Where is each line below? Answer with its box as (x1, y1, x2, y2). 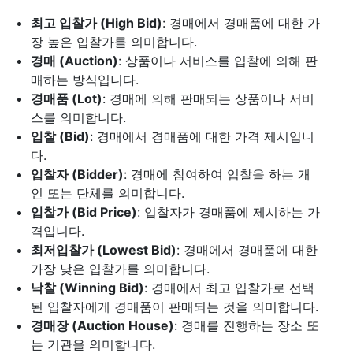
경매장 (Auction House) (31, 318, 174, 333)
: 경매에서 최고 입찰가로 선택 (144, 280, 314, 295)
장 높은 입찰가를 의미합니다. (31, 34, 197, 50)
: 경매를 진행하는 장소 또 (174, 318, 319, 333)
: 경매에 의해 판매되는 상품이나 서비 (102, 91, 314, 106)
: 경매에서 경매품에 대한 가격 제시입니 (90, 128, 314, 144)
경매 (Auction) (31, 53, 118, 69)
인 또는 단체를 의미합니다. (31, 185, 184, 201)
